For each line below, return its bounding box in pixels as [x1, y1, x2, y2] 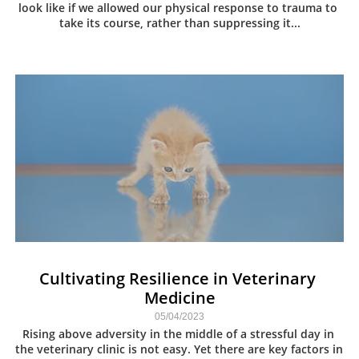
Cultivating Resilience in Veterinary [39, 267, 316, 289]
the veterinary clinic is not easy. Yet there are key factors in [15, 341, 343, 357]
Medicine [143, 286, 216, 309]
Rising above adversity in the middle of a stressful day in [22, 326, 334, 341]
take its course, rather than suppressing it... [58, 15, 301, 30]
